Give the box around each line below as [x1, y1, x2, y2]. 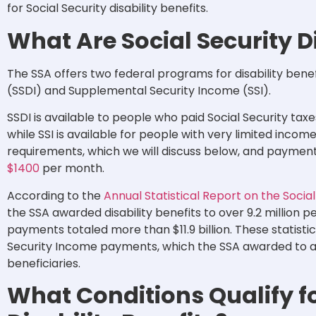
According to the [7, 187, 104, 204]
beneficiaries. [7, 255, 83, 272]
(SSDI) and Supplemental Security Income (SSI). [7, 82, 271, 99]
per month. [39, 160, 107, 177]
